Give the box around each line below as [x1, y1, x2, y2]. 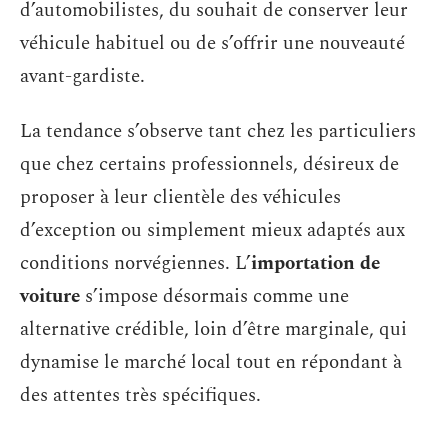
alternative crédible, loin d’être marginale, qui [20, 315, 407, 344]
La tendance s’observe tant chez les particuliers [20, 117, 416, 146]
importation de [251, 249, 380, 278]
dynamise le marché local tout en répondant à [20, 348, 402, 377]
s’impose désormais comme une [80, 282, 349, 311]
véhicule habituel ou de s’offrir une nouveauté [20, 28, 405, 58]
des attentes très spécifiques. [20, 381, 261, 410]
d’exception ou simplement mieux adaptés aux [20, 216, 405, 245]
